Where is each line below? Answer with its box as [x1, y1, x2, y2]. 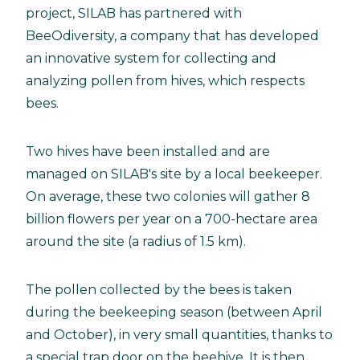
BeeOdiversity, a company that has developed [26, 27, 319, 43]
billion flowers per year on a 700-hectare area [26, 211, 317, 227]
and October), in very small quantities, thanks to [26, 326, 333, 342]
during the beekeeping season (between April [26, 304, 322, 320]
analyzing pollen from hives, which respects [26, 72, 305, 88]
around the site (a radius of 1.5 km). [26, 233, 246, 249]
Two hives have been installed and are [26, 143, 270, 159]
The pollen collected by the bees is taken [26, 281, 292, 297]
